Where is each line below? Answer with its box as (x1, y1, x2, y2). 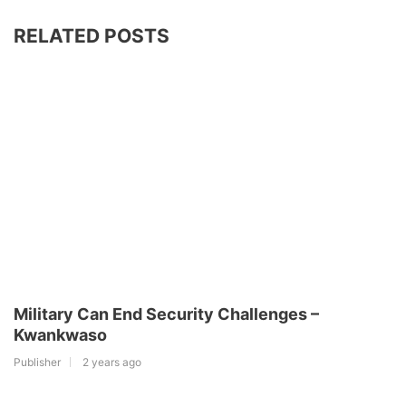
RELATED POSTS (14, 24, 169, 47)
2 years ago (82, 354, 141, 369)
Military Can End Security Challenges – (14, 304, 319, 324)
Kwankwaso (14, 324, 107, 344)
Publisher (14, 354, 61, 369)
